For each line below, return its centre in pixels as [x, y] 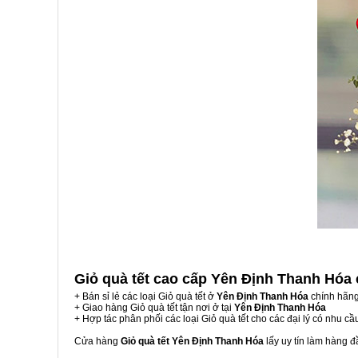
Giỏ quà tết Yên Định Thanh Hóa [192, 341]
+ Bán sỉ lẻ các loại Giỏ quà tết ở [145, 296]
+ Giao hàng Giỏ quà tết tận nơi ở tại [154, 308]
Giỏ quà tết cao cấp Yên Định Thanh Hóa [215, 279]
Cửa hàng [97, 341]
